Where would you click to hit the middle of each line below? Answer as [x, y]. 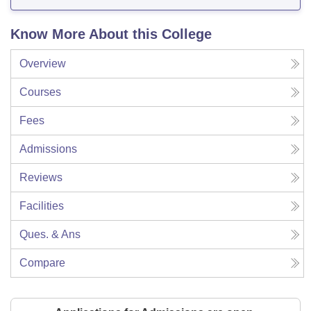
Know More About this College [111, 34]
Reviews [41, 178]
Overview [43, 64]
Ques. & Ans [50, 235]
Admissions [48, 149]
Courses [40, 92]
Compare [42, 263]
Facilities [42, 206]
